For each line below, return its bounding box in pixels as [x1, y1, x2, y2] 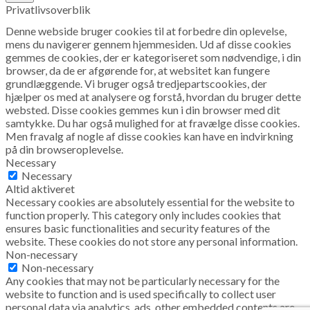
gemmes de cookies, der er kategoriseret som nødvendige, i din [6, 50, 301, 64]
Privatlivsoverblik [6, 3, 91, 17]
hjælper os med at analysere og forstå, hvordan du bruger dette [6, 89, 301, 103]
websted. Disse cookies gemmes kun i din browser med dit [6, 102, 280, 116]
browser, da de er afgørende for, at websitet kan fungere [6, 63, 270, 77]
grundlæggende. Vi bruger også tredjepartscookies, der [6, 76, 267, 90]
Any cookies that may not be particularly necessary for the [6, 273, 280, 287]
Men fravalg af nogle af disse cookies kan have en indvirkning [6, 129, 293, 143]
